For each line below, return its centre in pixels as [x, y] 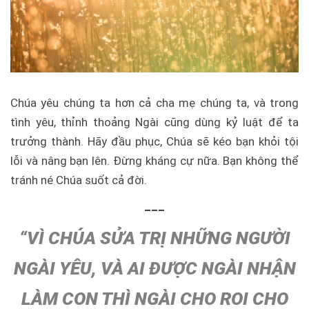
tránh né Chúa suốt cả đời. [79, 180]
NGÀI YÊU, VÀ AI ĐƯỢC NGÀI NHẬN [154, 268]
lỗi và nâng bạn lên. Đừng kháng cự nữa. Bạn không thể [154, 160]
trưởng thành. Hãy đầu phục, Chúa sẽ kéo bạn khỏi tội [154, 141]
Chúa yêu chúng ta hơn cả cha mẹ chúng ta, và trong [154, 102]
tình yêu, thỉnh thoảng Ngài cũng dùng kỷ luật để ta [154, 122]
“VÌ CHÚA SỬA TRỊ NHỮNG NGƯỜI [154, 238]
